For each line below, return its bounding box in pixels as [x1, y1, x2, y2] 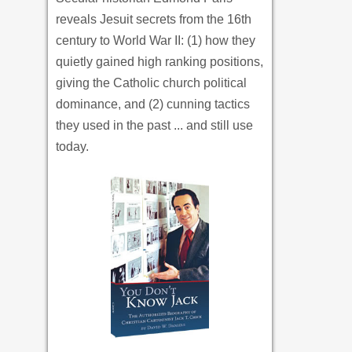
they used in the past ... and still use [56, 119, 253, 133]
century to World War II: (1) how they [56, 34, 255, 48]
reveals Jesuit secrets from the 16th [56, 13, 251, 27]
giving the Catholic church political [56, 76, 247, 90]
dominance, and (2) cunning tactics [56, 97, 250, 112]
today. [56, 140, 89, 154]
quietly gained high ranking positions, [56, 55, 263, 69]
